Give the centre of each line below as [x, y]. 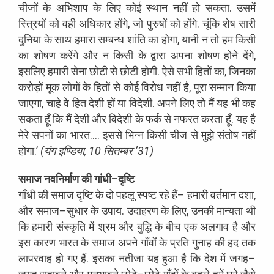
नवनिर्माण [61, 179]
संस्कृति [71, 226]
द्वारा [158, 55]
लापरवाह [35, 258]
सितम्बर [118, 150]
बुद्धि [144, 226]
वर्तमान [223, 194]
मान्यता [230, 210]
